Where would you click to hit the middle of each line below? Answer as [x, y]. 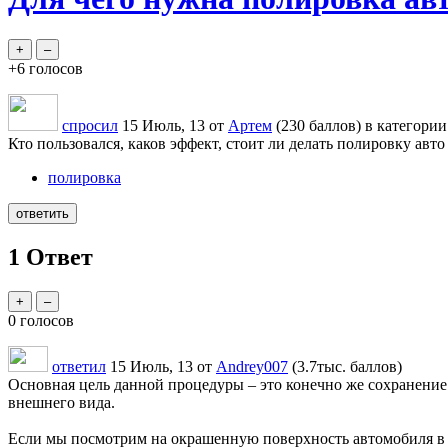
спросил [90, 125]
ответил [79, 366]
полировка [84, 177]
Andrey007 [252, 366]
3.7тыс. [321, 366]
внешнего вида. [61, 402]
